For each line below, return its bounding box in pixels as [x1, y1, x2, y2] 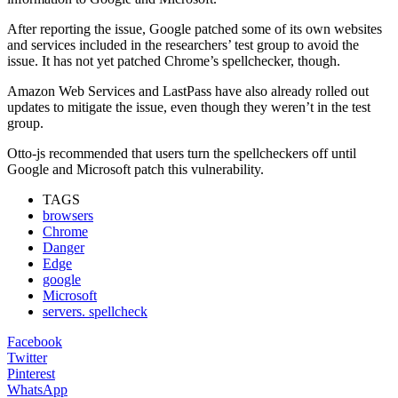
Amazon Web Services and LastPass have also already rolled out [7, 83, 369, 99]
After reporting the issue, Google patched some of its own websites [7, 20, 382, 36]
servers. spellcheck [43, 303, 147, 319]
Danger [43, 239, 84, 255]
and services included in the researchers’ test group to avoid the [7, 36, 359, 52]
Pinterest [7, 365, 55, 381]
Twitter [7, 349, 47, 365]
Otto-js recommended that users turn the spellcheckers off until [7, 145, 356, 161]
